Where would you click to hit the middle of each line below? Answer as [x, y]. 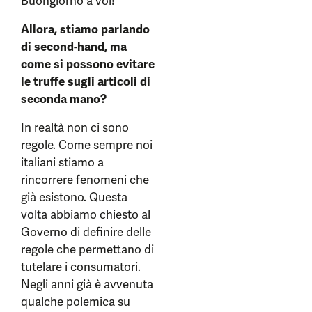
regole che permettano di [87, 250]
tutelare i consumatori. [81, 267]
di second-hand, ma [74, 47]
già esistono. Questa [74, 197]
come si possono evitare [88, 64]
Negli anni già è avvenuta [87, 284]
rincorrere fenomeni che [85, 180]
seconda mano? [64, 99]
